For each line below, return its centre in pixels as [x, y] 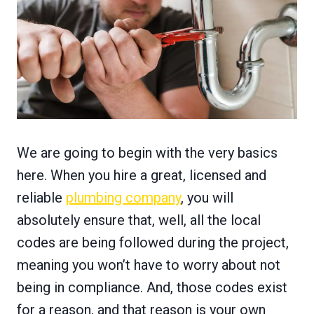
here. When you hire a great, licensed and [142, 176]
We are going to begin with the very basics [147, 153]
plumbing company [123, 198]
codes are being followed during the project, [153, 243]
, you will [207, 198]
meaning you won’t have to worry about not [149, 265]
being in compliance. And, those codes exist [152, 288]
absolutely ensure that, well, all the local [139, 220]
